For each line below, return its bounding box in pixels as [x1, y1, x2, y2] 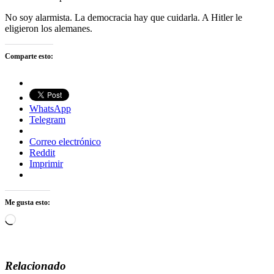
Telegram [29, 114, 65, 125]
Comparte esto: [5, 51, 53, 61]
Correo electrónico [29, 136, 101, 147]
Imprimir [29, 158, 63, 169]
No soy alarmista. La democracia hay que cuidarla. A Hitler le [5, 12, 242, 23]
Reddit [29, 147, 55, 158]
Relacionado [5, 259, 66, 272]
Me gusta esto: [5, 198, 50, 207]
